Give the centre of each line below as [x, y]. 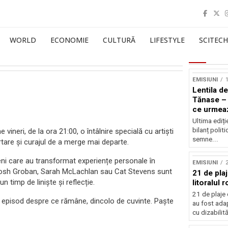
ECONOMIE [69, 40]
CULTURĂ [119, 40]
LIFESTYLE [167, 40]
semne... [205, 139]
